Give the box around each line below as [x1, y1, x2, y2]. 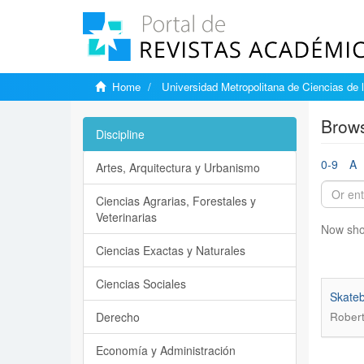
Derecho [96, 309, 140, 325]
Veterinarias [96, 209, 157, 225]
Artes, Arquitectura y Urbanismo [96, 159, 260, 175]
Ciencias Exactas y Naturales [96, 242, 245, 258]
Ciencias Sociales [96, 275, 186, 292]
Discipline [96, 126, 145, 142]
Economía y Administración [96, 342, 236, 358]
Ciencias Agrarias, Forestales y [96, 193, 256, 209]
